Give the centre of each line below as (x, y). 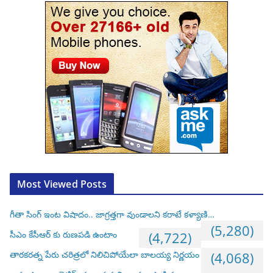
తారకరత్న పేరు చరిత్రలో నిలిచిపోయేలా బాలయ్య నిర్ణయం (105, 255)
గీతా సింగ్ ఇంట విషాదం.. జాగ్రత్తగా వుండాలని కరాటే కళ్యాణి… (112, 214)
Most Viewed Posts (62, 184)
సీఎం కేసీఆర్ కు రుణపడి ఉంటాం (63, 235)
